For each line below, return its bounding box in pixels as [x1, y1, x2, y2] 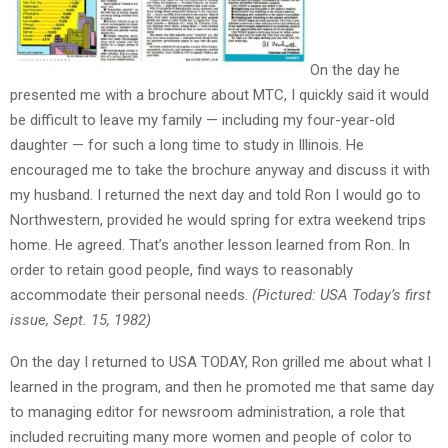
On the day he [310, 61, 400, 80]
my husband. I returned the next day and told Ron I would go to [10, 186, 421, 205]
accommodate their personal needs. [10, 286, 252, 305]
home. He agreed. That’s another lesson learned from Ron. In [10, 236, 410, 255]
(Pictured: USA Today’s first [252, 286, 431, 305]
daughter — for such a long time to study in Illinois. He [10, 136, 364, 155]
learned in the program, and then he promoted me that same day [10, 378, 434, 397]
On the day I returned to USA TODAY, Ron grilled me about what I [10, 353, 431, 372]
